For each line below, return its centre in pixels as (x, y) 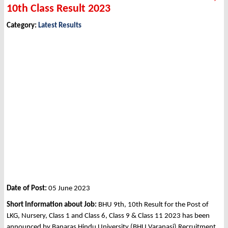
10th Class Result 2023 (59, 9)
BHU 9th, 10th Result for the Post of (153, 205)
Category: (22, 26)
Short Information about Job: (52, 205)
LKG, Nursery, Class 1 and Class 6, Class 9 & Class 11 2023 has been (108, 216)
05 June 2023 (69, 189)
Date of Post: (27, 189)
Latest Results (60, 26)
